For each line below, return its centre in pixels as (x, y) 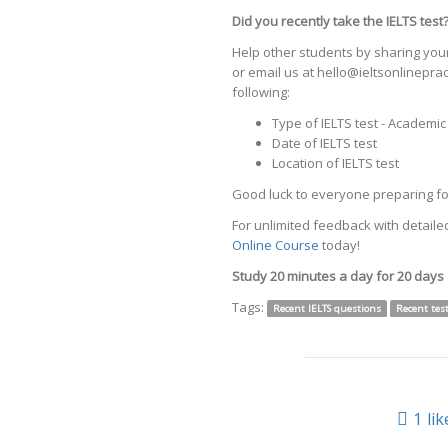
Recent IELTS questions (326, 309)
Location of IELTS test (335, 163)
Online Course (275, 245)
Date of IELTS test (324, 143)
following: (261, 92)
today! (339, 245)
